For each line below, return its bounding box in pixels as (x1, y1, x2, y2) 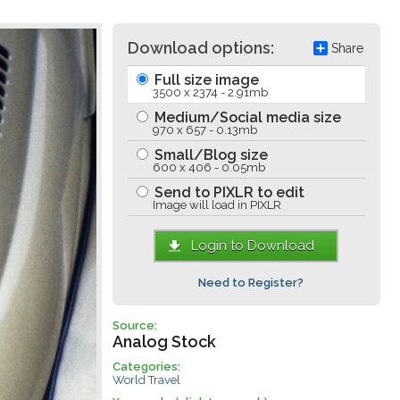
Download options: (127, 38, 274, 57)
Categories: (112, 360, 180, 373)
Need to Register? (197, 276, 304, 289)
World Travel (112, 373, 180, 387)
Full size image (150, 71, 259, 88)
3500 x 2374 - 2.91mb (152, 86, 268, 99)
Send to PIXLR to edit (150, 184, 304, 201)
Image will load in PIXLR (152, 198, 281, 212)
